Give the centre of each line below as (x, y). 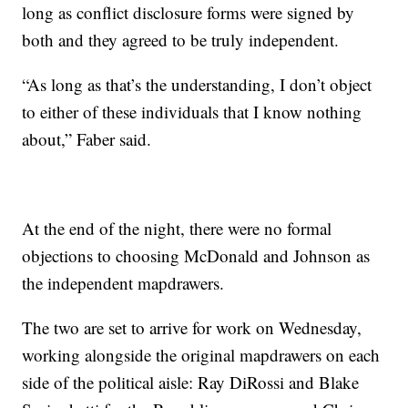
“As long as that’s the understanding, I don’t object (197, 85)
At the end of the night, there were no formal (177, 229)
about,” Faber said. (87, 139)
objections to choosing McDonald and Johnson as (196, 256)
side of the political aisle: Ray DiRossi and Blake (191, 382)
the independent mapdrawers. (123, 283)
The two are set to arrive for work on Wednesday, (192, 328)
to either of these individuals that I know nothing (192, 112)
